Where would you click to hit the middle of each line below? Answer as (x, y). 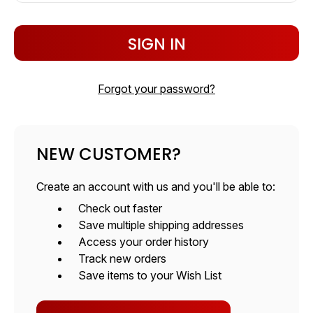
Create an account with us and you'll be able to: (156, 187)
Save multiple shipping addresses (161, 225)
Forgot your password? (156, 89)
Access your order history (144, 242)
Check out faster (120, 209)
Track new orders (122, 259)
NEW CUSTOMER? (109, 154)
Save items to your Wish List (150, 276)
